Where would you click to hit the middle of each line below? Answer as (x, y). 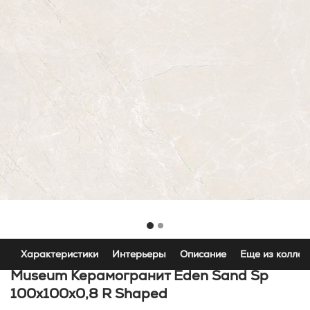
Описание (203, 254)
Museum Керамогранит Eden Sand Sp (139, 275)
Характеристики (60, 254)
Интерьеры (139, 254)
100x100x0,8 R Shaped (89, 293)
